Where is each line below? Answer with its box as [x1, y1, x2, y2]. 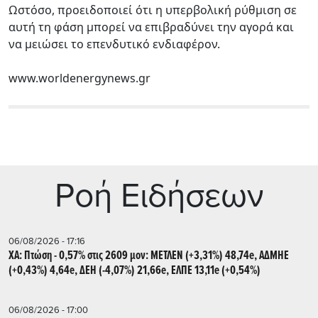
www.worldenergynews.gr [9, 70, 150, 86]
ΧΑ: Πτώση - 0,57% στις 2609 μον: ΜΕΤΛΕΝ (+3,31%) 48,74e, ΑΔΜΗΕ [9, 247, 289, 264]
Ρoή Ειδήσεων [54, 175, 264, 216]
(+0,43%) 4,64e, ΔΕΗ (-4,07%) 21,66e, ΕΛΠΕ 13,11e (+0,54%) [9, 262, 261, 279]
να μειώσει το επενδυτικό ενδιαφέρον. [9, 35, 220, 52]
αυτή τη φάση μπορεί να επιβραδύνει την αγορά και [9, 18, 294, 35]
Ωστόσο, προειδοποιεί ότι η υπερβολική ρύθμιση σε [9, 1, 297, 18]
